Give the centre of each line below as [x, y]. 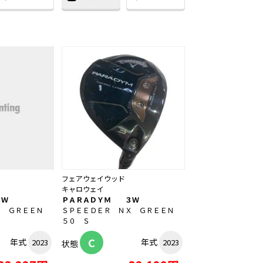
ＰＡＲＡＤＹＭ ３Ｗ [100, 200]
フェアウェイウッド [93, 178]
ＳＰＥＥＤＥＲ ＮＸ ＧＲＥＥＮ [122, 210]
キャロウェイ [83, 189]
